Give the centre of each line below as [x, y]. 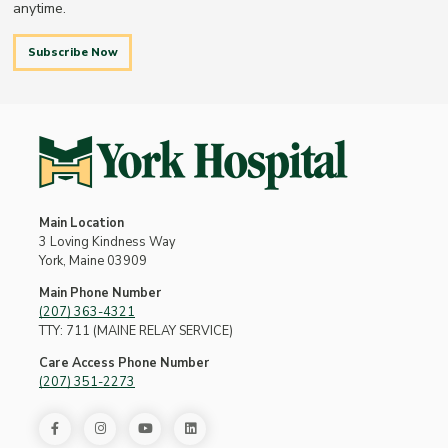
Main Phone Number [100, 293]
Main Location [81, 223]
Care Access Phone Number [124, 363]
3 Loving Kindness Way [107, 242]
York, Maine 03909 [93, 261]
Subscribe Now [72, 52]
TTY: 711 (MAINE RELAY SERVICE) [136, 331]
